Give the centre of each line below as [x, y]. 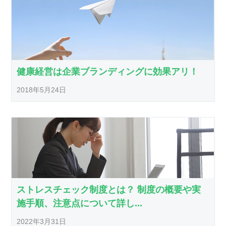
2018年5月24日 [42, 90]
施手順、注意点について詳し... [80, 204]
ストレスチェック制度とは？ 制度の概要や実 [109, 190]
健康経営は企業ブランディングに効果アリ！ [108, 72]
